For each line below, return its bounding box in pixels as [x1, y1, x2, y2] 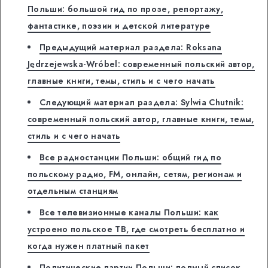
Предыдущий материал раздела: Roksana [39, 41, 222, 54]
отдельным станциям [28, 185, 118, 197]
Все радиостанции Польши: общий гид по [39, 151, 221, 164]
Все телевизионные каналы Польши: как [39, 206, 219, 219]
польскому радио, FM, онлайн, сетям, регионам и [28, 168, 242, 181]
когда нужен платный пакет [28, 240, 150, 252]
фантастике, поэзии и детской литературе [28, 20, 211, 32]
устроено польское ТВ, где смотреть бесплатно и [28, 223, 245, 236]
